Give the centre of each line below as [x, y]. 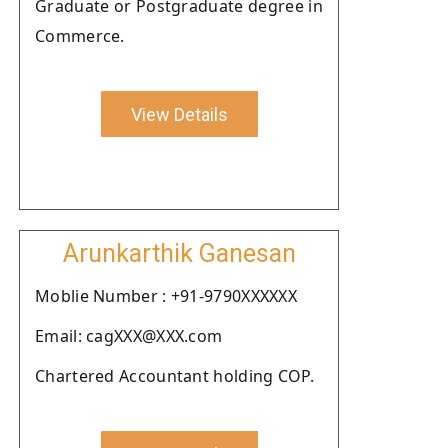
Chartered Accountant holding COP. [174, 376]
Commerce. [80, 36]
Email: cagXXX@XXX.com [129, 336]
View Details [179, 114]
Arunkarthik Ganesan [179, 253]
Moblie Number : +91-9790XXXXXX [166, 296]
